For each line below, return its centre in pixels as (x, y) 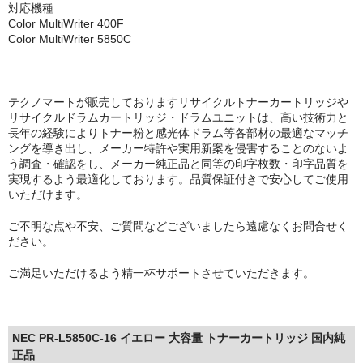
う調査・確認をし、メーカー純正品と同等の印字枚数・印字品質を (178, 164)
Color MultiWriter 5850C (70, 39)
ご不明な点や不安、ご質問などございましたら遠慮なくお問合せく (178, 226)
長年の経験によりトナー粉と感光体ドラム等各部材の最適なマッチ (178, 133)
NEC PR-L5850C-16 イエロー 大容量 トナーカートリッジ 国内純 (179, 338)
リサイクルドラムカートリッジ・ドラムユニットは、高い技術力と (178, 118)
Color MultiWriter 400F (66, 24)
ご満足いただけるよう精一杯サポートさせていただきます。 (161, 273)
